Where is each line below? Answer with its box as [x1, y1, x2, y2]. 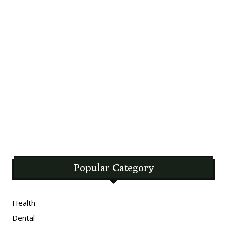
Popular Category [73, 162, 154, 174]
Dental [12, 213, 35, 223]
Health [12, 198, 35, 208]
